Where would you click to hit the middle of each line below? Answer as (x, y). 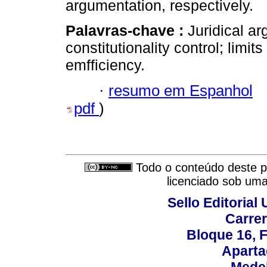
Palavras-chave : (127, 31)
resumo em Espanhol (181, 90)
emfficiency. (105, 65)
